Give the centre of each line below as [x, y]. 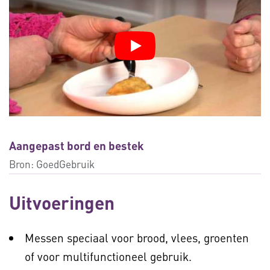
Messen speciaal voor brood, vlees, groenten [137, 238]
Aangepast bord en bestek [77, 146]
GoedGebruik [65, 164]
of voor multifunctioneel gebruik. [108, 257]
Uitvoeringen [62, 203]
